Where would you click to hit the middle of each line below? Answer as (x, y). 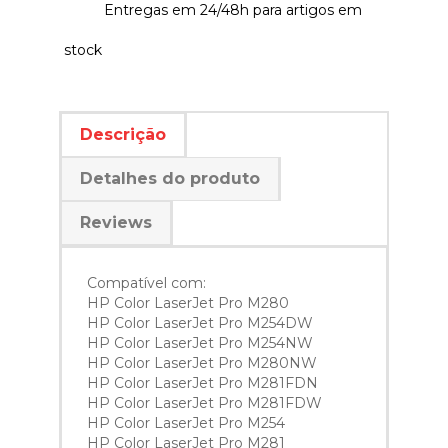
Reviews (116, 223)
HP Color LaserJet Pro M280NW (202, 363)
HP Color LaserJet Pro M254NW (200, 343)
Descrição (123, 135)
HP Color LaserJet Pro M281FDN (202, 383)
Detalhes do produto (170, 179)
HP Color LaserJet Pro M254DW (200, 323)
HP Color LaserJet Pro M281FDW (204, 403)
